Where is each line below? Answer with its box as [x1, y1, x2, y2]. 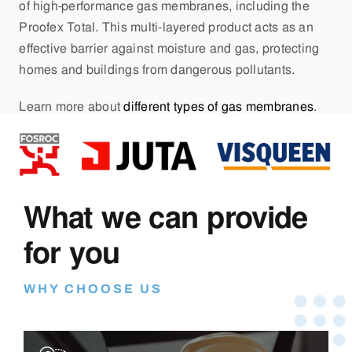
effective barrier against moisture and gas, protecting [19, 40, 320, 57]
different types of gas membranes [123, 98, 314, 115]
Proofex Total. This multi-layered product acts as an [19, 19, 313, 36]
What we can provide [23, 197, 308, 236]
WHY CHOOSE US [23, 281, 163, 295]
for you [23, 233, 119, 272]
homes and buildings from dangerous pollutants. [19, 61, 295, 79]
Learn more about [19, 98, 124, 115]
